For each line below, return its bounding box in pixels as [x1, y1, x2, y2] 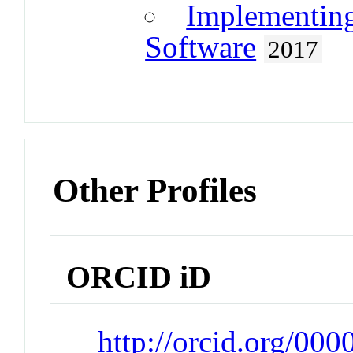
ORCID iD [66, 258, 212, 295]
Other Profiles [53, 172, 258, 210]
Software [145, 30, 257, 65]
